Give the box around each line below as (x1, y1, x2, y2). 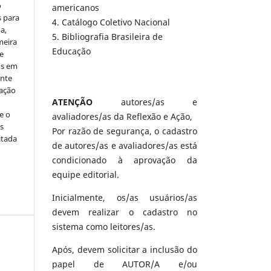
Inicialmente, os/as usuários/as (52, 192, 197, 204)
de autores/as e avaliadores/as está (52, 140, 197, 152)
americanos (52, 2, 99, 14)
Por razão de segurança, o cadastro (52, 125, 197, 137)
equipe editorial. (52, 169, 119, 181)
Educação (52, 45, 91, 57)
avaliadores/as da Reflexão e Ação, (52, 111, 192, 123)
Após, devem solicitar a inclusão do (52, 244, 197, 256)
